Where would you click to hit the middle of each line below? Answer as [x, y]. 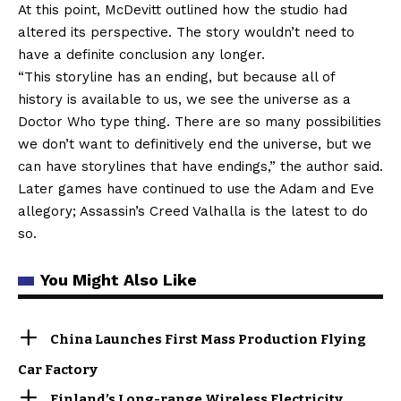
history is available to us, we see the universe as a [184, 100]
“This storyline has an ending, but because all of [176, 77]
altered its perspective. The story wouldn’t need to [186, 33]
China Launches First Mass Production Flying [209, 340]
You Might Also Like [119, 280]
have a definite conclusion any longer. [141, 55]
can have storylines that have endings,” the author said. [200, 167]
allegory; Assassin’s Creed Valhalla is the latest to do [193, 212]
